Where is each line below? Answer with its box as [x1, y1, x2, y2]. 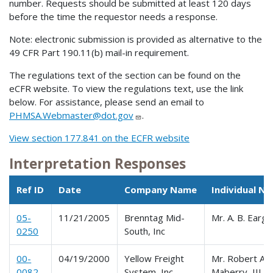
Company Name [124, 183, 197, 196]
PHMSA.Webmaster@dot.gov [9, 109, 133, 122]
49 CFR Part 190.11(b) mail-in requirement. [9, 46, 189, 59]
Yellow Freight [124, 252, 185, 264]
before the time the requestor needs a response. [9, 10, 218, 23]
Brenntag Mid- [124, 211, 185, 224]
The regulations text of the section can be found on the [9, 69, 241, 82]
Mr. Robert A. [211, 252, 268, 264]
